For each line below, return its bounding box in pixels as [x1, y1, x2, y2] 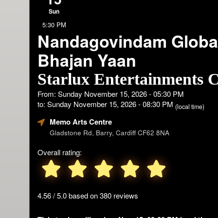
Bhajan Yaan [37, 48, 136, 72]
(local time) [175, 102, 204, 111]
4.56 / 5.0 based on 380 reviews [37, 190, 138, 200]
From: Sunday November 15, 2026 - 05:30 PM [37, 88, 184, 99]
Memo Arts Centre [50, 116, 112, 127]
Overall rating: [37, 146, 82, 157]
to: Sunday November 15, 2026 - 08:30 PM [37, 98, 175, 109]
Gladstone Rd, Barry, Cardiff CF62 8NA [50, 127, 169, 137]
